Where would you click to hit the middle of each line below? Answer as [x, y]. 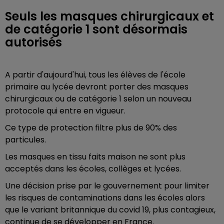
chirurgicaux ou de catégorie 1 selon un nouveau [98, 99]
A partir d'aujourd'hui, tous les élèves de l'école [95, 75]
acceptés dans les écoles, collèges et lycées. [93, 169]
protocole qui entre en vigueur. [65, 111]
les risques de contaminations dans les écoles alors [105, 198]
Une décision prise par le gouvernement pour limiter [107, 186]
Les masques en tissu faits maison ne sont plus [95, 157]
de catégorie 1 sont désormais [96, 29]
